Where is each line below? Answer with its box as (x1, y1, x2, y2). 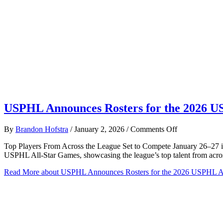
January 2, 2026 (74, 124, 126, 133)
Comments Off (130, 124, 177, 133)
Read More (4, 167, 39, 176)
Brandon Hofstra (15, 124, 68, 133)
